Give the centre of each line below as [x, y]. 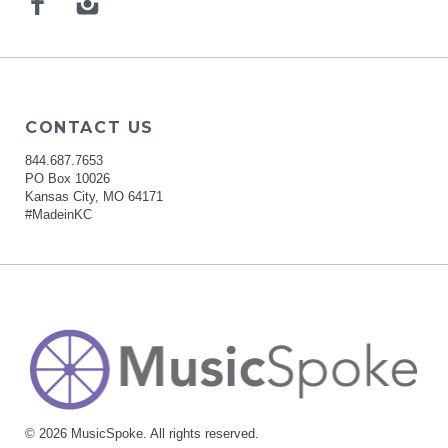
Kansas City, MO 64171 [94, 197]
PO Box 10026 [67, 179]
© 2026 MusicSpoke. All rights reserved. [142, 433]
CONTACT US [89, 128]
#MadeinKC [58, 215]
